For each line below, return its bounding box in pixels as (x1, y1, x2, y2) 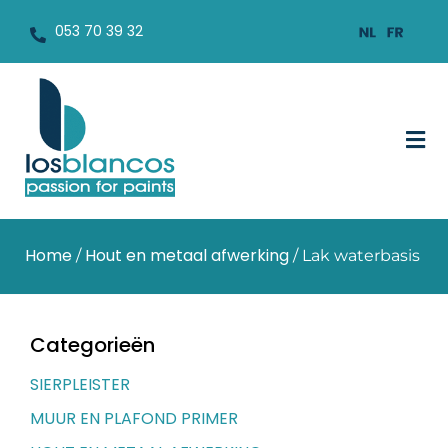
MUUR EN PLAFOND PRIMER (30, 406, 238, 430)
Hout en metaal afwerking (85, 243, 289, 267)
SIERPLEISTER (30, 372, 130, 396)
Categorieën (30, 330, 155, 359)
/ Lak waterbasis (289, 245, 420, 265)
